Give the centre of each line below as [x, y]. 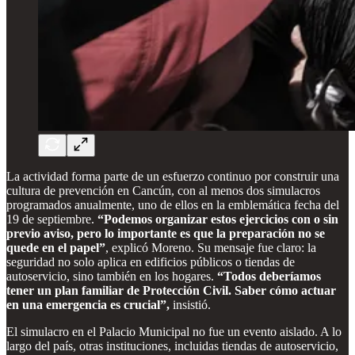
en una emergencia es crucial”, [88, 304]
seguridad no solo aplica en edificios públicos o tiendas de [151, 261]
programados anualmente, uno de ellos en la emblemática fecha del [173, 204]
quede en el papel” [56, 247]
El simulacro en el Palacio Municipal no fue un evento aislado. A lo [174, 331]
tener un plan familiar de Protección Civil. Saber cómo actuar [171, 290]
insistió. [190, 304]
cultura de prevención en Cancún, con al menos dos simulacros [163, 190]
